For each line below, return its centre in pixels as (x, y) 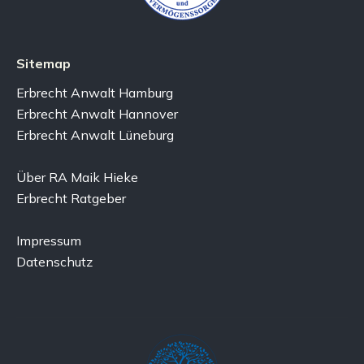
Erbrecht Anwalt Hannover (97, 114)
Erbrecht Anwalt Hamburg (95, 93)
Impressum (49, 240)
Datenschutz (54, 262)
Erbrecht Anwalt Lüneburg (95, 135)
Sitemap (43, 63)
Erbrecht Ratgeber (71, 198)
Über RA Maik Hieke (77, 177)
